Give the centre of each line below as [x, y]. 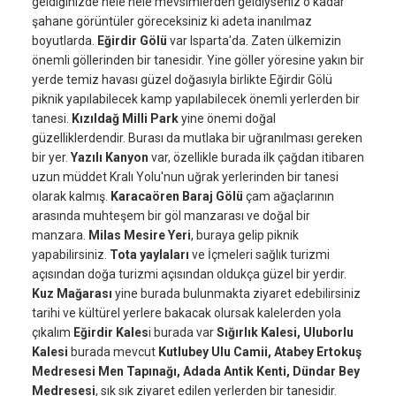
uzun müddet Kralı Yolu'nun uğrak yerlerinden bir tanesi [185, 176]
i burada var [183, 332]
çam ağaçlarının [289, 196]
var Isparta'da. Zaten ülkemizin [254, 40]
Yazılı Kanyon [110, 157]
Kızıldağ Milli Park [125, 118]
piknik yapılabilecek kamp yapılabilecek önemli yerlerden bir [196, 99]
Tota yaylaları [149, 254]
